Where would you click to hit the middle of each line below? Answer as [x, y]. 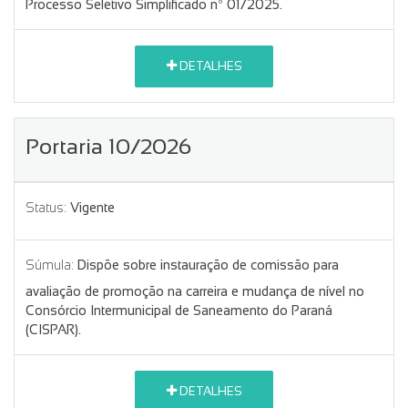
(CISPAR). [53, 329]
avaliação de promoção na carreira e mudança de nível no [195, 291]
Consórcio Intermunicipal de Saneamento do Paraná [179, 310]
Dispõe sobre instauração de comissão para [208, 265]
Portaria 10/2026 [108, 146]
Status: [46, 207]
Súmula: [50, 265]
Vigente [92, 207]
